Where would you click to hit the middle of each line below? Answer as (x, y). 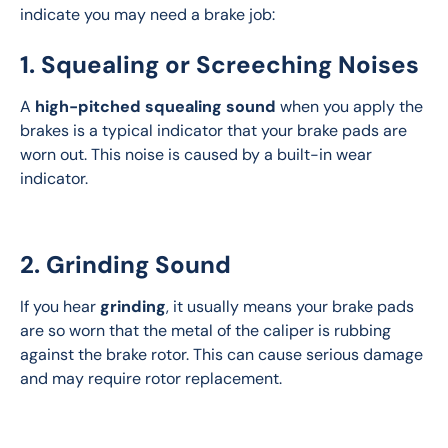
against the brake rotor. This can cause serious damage (223, 355)
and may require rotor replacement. (151, 379)
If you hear (60, 307)
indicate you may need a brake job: (147, 15)
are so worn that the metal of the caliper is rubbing (207, 331)
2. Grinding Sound (125, 265)
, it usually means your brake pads (292, 307)
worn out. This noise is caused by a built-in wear (198, 155)
